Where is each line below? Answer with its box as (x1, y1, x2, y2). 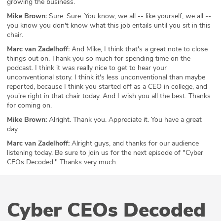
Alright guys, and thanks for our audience (70, 139, 199, 148)
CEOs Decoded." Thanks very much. (7, 157, 117, 167)
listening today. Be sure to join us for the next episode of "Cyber (7, 148, 203, 158)
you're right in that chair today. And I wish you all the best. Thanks (7, 91, 211, 101)
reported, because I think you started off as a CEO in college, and (7, 82, 207, 92)
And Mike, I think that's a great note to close (70, 44, 208, 54)
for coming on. (7, 101, 52, 110)
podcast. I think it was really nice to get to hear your (7, 63, 167, 73)
